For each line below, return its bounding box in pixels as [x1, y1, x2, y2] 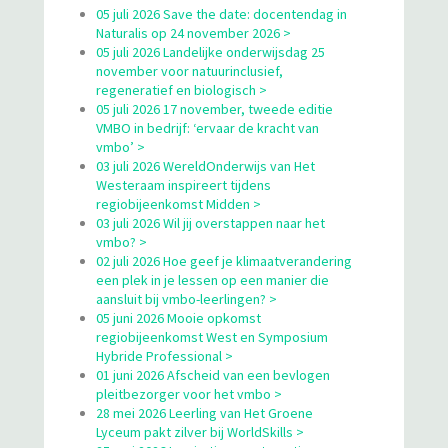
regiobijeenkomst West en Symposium [96, 327, 328, 346]
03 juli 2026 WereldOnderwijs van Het [96, 156, 315, 175]
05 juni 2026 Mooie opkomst [96, 308, 261, 327]
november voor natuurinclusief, [96, 61, 283, 80]
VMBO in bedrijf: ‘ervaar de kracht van [96, 118, 319, 137]
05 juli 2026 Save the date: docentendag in [96, 4, 347, 23]
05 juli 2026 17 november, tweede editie [96, 99, 333, 118]
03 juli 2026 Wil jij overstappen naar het [96, 213, 325, 232]
